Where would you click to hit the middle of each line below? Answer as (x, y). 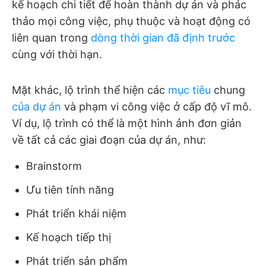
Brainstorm (54, 166)
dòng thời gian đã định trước (163, 38)
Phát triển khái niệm (76, 214)
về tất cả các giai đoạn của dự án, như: (109, 140)
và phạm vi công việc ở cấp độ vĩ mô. (156, 107)
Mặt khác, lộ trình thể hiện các (90, 90)
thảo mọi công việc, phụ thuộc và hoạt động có (131, 21)
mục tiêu (189, 90)
